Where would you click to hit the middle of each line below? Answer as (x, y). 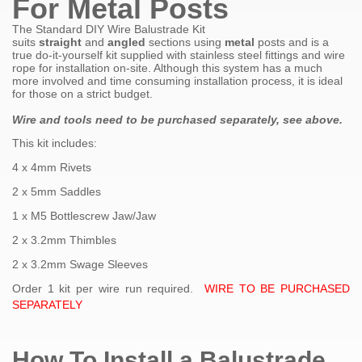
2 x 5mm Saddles (57, 191)
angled (128, 42)
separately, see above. (281, 119)
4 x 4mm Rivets (52, 167)
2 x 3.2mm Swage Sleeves (80, 264)
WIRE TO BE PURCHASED (277, 288)
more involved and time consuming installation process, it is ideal (177, 80)
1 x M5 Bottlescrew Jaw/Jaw (84, 215)
